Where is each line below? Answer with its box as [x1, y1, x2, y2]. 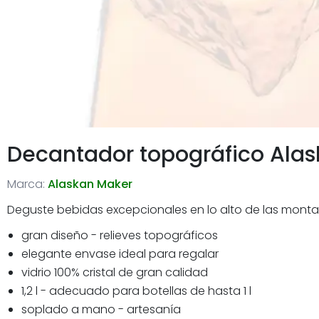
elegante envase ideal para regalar [21, 245, 219, 262]
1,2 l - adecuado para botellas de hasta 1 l [21, 282, 251, 299]
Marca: [7, 175, 45, 192]
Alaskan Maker [48, 175, 132, 192]
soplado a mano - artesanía [21, 300, 181, 318]
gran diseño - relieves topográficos [21, 226, 218, 244]
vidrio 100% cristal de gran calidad [21, 263, 208, 281]
